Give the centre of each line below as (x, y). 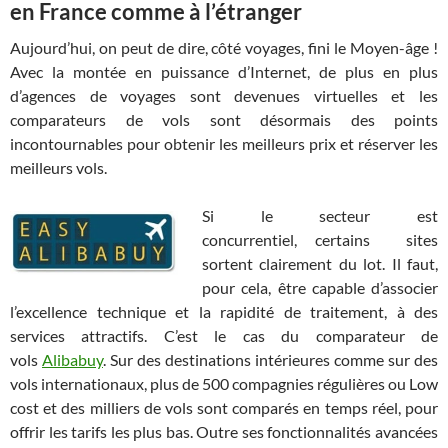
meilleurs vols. (58, 167)
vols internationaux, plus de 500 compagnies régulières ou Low (224, 383)
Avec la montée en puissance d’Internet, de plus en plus (224, 71)
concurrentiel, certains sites (320, 239)
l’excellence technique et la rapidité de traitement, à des (224, 311)
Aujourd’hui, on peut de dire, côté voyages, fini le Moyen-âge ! (224, 47)
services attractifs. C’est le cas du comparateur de (224, 335)
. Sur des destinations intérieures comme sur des (270, 359)
